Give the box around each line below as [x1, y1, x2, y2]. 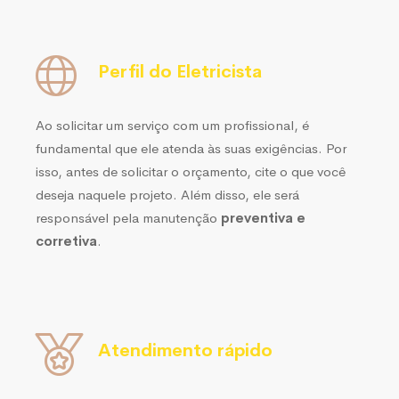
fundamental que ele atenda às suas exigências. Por [36, 139, 346, 157]
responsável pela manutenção [36, 208, 221, 226]
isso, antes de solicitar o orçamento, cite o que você [36, 162, 346, 180]
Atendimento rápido [98, 339, 273, 362]
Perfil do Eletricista [98, 61, 262, 84]
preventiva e [221, 208, 305, 226]
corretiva [36, 232, 97, 249]
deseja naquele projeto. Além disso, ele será [36, 185, 299, 203]
